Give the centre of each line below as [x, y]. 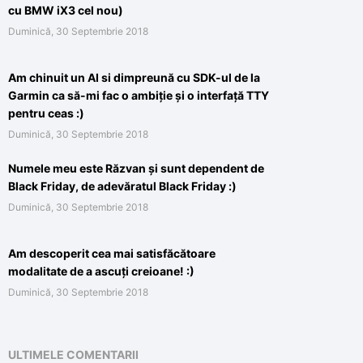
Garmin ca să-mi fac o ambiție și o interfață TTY [139, 95]
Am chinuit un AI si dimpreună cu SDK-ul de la [134, 77]
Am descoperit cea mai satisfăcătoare [112, 253]
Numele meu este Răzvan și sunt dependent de [136, 168]
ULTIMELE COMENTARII [73, 354]
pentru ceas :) [46, 113]
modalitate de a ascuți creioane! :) [101, 271]
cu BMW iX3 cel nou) [66, 10]
